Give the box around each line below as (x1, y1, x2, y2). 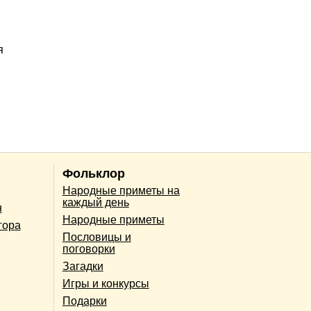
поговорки (62, 243, 115, 255)
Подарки (62, 295, 107, 308)
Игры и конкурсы (62, 278, 149, 290)
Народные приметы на (62, 185, 180, 197)
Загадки (62, 260, 103, 273)
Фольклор (62, 166, 125, 180)
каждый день (62, 196, 129, 209)
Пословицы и (62, 231, 131, 244)
